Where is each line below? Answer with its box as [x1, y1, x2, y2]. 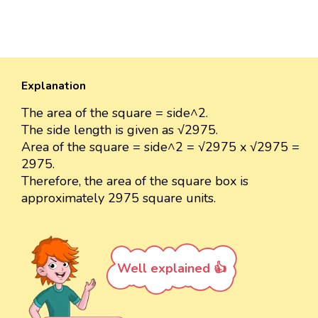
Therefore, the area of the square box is [21, 172, 248, 190]
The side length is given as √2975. [21, 121, 218, 139]
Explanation [21, 78, 86, 94]
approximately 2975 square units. [21, 190, 216, 207]
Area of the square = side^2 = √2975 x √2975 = [21, 138, 300, 156]
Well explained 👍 [117, 260, 226, 278]
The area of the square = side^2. [21, 104, 208, 122]
